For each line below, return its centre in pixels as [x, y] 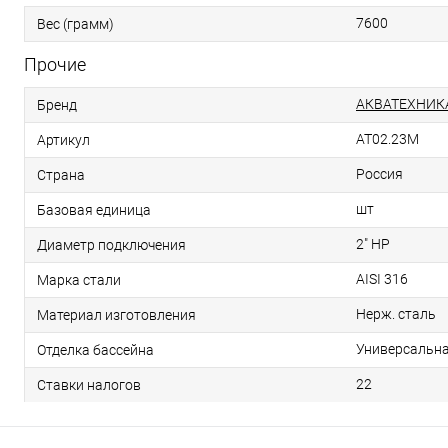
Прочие [55, 64]
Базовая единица [94, 209]
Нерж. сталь [396, 314]
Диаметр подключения [111, 244]
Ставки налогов [89, 384]
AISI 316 [382, 279]
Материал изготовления [116, 314]
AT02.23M [387, 139]
